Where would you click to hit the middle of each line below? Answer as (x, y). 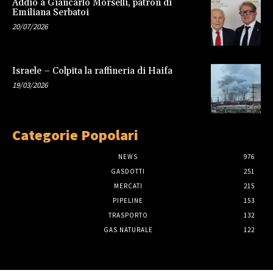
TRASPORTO (128, 215)
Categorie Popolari (75, 135)
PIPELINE (128, 201)
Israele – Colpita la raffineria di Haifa (92, 71)
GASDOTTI (128, 172)
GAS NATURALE (128, 230)
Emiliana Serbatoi (51, 12)
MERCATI (128, 186)
